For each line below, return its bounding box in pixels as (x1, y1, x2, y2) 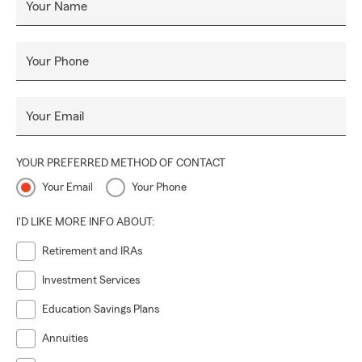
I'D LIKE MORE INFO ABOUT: (16, 217, 154, 229)
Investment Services (42, 275, 140, 287)
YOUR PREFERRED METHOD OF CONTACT (16, 158, 225, 170)
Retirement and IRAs (42, 246, 142, 258)
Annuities (42, 333, 88, 345)
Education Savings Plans (42, 304, 159, 316)
